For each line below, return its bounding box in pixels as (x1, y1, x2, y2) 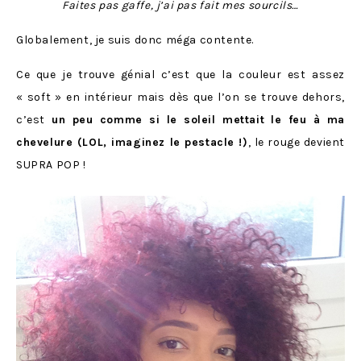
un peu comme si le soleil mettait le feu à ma (45, 113, 345, 127)
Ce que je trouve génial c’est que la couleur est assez (16, 68, 345, 82)
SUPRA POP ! (16, 158, 86, 172)
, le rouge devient (247, 135, 345, 150)
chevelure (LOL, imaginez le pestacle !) (16, 135, 248, 150)
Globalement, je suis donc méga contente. (16, 33, 254, 48)
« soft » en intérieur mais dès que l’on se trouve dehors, (16, 90, 345, 105)
